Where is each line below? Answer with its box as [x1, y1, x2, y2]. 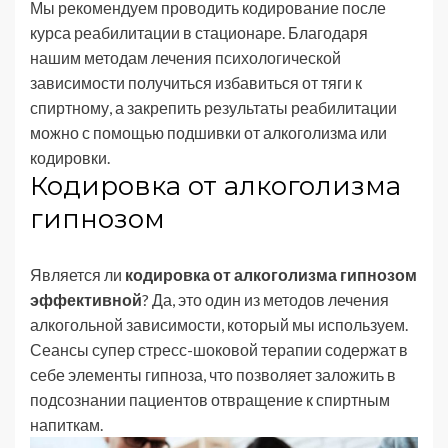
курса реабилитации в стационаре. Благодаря [30, 22, 368, 42]
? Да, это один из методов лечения [142, 289, 389, 309]
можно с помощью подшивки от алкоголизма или [30, 122, 387, 142]
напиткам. [30, 414, 106, 434]
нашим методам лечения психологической [30, 47, 341, 67]
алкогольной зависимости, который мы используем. [30, 314, 408, 334]
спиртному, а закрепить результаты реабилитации [30, 97, 397, 117]
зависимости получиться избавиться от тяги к [30, 72, 362, 92]
